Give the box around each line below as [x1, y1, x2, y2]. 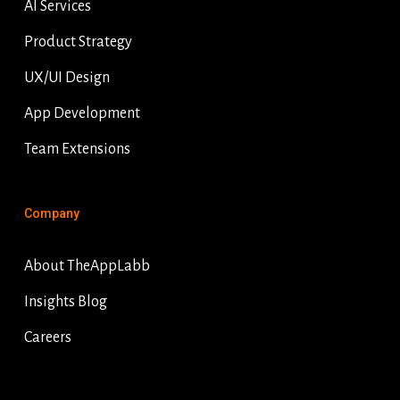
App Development [23, 105, 140, 122]
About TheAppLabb [23, 258, 150, 275]
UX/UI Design [23, 70, 110, 87]
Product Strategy [23, 34, 132, 51]
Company [23, 206, 79, 221]
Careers [23, 329, 71, 346]
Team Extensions [23, 141, 130, 158]
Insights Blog [23, 294, 107, 311]
